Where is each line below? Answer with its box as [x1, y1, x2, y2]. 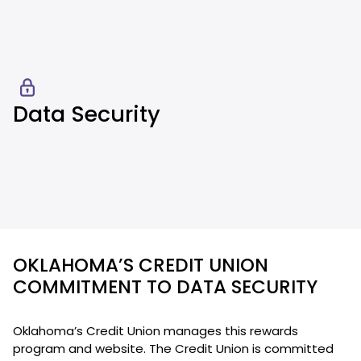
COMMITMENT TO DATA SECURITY [13, 274, 322, 301]
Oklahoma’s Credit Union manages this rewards [13, 322, 298, 340]
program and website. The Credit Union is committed [13, 340, 334, 358]
